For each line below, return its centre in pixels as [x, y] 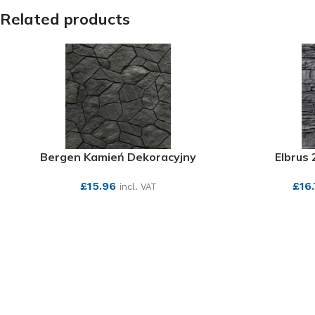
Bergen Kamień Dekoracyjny [118, 157]
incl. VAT [138, 187]
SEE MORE [118, 208]
